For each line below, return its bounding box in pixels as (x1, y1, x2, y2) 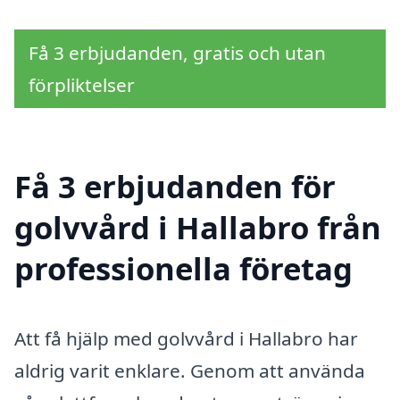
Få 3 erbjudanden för (14, 164, 336, 207)
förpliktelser (29, 71, 135, 97)
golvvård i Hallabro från (14, 205, 381, 248)
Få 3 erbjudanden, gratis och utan (29, 39, 326, 65)
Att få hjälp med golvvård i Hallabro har (14, 325, 358, 351)
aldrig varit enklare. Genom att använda (14, 357, 365, 383)
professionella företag (14, 246, 353, 289)
